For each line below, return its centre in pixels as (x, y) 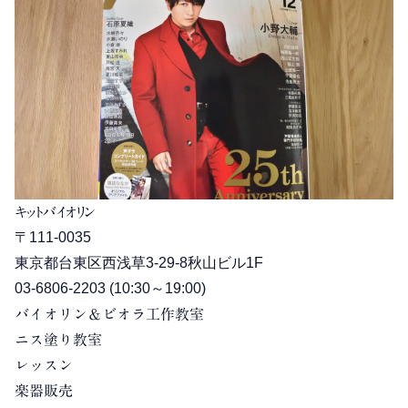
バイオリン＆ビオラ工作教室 (109, 315)
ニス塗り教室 (58, 340)
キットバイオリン (55, 213)
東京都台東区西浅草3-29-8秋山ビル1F (139, 263)
